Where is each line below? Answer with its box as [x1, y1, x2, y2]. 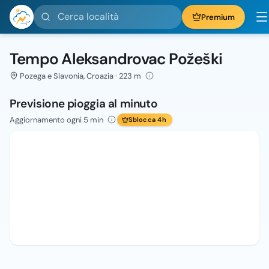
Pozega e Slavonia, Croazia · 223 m [20, 71, 142, 81]
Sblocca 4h [128, 115, 166, 124]
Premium [201, 11, 235, 22]
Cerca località [33, 5, 91, 17]
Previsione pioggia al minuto [10, 96, 158, 111]
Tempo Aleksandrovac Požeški [10, 49, 222, 69]
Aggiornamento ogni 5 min [10, 114, 103, 125]
